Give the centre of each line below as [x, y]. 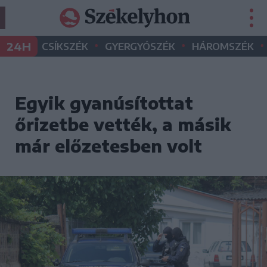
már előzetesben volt [108, 146]
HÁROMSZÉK [223, 46]
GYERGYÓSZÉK [140, 46]
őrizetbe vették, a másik [123, 124]
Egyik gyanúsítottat [104, 103]
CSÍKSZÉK [65, 46]
